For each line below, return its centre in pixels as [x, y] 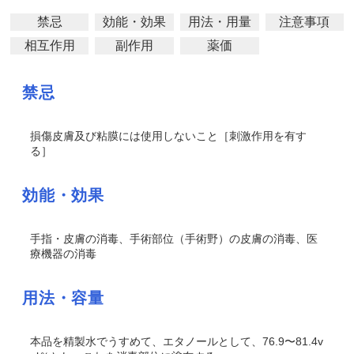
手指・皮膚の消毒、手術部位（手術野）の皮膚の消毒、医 [174, 239]
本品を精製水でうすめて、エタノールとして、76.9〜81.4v [177, 341]
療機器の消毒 [63, 254]
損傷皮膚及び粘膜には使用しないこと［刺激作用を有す [168, 136]
